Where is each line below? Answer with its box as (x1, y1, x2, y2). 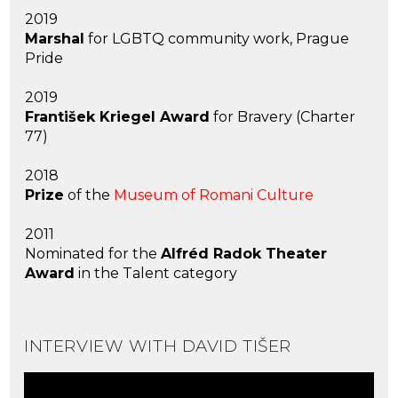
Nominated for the (25, 245, 162, 263)
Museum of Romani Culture (114, 187, 314, 204)
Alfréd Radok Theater (161, 245, 328, 263)
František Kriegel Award (25, 108, 211, 126)
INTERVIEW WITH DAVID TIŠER (24, 336, 291, 357)
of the (64, 187, 115, 204)
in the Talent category (75, 265, 238, 283)
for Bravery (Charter (210, 108, 356, 126)
